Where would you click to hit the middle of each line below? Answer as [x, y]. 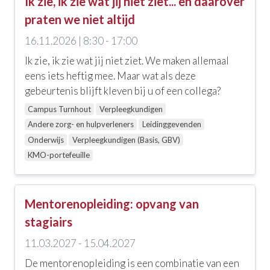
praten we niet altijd [80, 20]
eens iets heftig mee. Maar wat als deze [110, 76]
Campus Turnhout [60, 109]
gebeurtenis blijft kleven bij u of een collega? [123, 91]
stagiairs [49, 222]
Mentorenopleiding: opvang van [112, 204]
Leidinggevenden [171, 124]
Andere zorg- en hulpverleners [81, 124]
